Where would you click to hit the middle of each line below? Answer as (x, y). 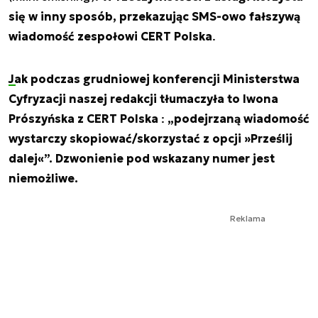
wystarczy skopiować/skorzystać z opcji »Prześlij (150, 138)
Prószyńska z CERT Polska (83, 118)
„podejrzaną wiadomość (238, 118)
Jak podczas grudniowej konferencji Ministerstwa (154, 78)
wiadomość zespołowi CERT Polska (110, 36)
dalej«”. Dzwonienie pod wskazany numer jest (142, 158)
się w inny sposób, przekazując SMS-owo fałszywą (154, 16)
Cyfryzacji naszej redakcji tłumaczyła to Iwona (143, 98)
